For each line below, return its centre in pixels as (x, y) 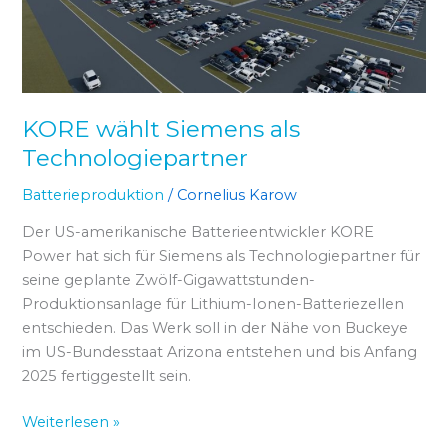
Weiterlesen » (71, 421)
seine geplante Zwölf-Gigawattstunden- (169, 280)
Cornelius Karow (237, 194)
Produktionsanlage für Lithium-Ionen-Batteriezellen (213, 304)
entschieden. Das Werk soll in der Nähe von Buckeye (215, 328)
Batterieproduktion (93, 194)
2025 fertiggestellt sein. (107, 376)
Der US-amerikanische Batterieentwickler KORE (198, 232)
